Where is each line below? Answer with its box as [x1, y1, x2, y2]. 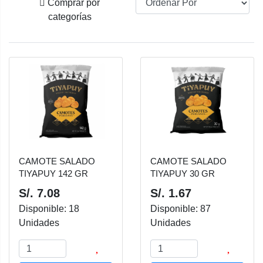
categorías [48, 12, 92, 22]
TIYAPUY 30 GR [150, 168, 215, 178]
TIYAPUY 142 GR [19, 168, 88, 178]
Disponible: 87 [150, 204, 211, 214]
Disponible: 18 [19, 204, 79, 214]
